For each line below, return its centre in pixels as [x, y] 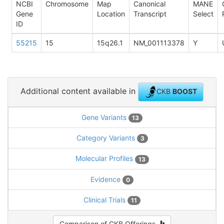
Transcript [150, 14]
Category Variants [106, 138]
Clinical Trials [105, 199]
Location [111, 14]
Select [203, 14]
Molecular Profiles [105, 158]
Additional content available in [79, 91]
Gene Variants [105, 117]
